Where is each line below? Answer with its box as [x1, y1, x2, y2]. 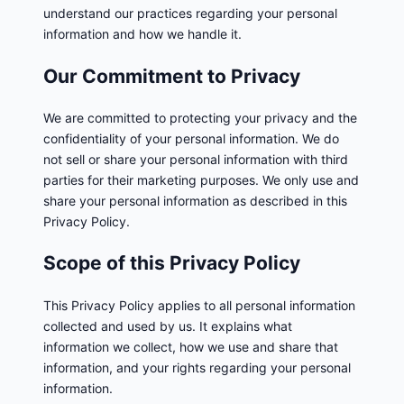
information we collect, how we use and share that [43, 338, 338, 354]
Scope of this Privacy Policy [43, 252, 300, 275]
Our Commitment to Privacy [43, 64, 300, 87]
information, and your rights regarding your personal [43, 359, 351, 375]
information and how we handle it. [43, 26, 242, 42]
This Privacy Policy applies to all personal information [43, 297, 355, 313]
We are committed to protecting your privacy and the [43, 110, 357, 126]
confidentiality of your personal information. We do [43, 131, 339, 147]
